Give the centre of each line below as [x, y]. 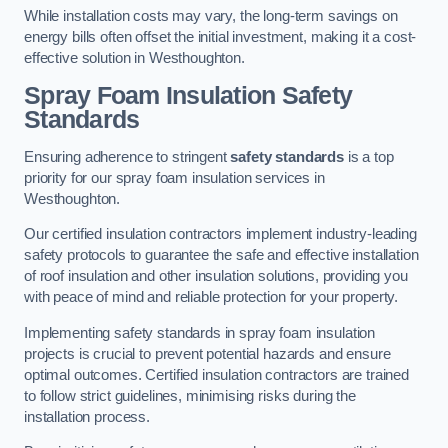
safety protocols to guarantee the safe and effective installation [221, 255]
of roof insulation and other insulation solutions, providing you [216, 276]
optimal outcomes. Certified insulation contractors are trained [216, 374]
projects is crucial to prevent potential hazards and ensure [207, 353]
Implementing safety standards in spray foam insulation [200, 332]
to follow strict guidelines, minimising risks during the [190, 395]
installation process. [87, 416]
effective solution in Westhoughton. [134, 58]
